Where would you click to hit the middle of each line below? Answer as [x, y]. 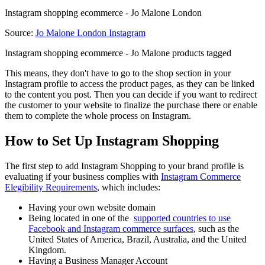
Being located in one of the [81, 218]
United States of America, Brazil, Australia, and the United [138, 239]
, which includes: [129, 187]
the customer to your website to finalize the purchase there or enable [131, 105]
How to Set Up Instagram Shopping [112, 140]
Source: [20, 33]
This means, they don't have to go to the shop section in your [118, 73]
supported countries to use [182, 218]
